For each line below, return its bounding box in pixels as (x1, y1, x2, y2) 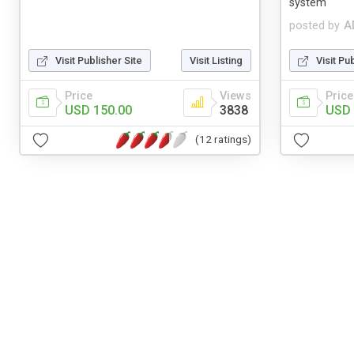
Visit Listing (190, 54, 243, 66)
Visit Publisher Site (55, 54, 142, 66)
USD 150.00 (65, 102, 132, 118)
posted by (289, 18, 340, 32)
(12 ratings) (195, 133, 251, 146)
